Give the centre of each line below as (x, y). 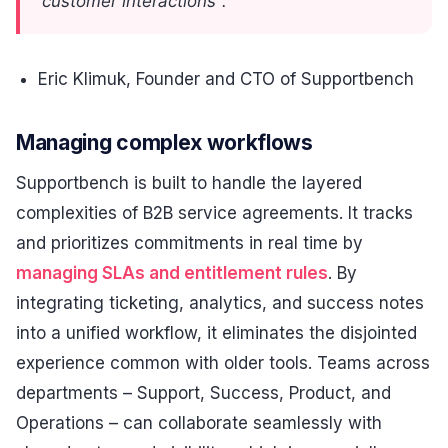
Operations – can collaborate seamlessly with (199, 422)
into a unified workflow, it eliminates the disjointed (216, 332)
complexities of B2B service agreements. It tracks (214, 212)
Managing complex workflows (164, 143)
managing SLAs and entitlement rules (172, 272)
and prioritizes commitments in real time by (189, 242)
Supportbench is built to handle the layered (189, 182)
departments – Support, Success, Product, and (203, 392)
